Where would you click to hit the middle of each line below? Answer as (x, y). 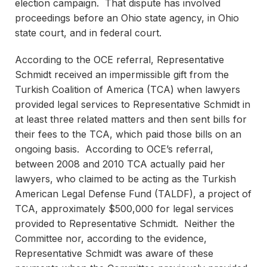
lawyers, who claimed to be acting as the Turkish (125, 179)
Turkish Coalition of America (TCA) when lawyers (128, 89)
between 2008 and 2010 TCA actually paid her (120, 164)
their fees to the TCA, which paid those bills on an (128, 134)
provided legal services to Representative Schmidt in (133, 104)
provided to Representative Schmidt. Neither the (125, 223)
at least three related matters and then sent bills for (131, 119)
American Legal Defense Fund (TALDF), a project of (133, 194)
